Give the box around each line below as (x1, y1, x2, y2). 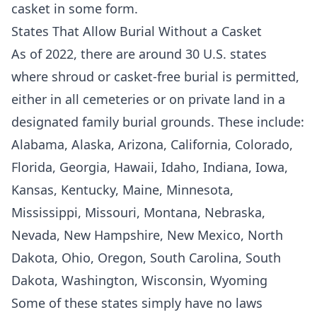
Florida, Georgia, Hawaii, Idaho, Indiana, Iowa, (11, 158, 288, 175)
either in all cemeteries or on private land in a (11, 91, 285, 108)
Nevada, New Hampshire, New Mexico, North (11, 226, 283, 243)
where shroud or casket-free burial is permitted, (11, 68, 299, 85)
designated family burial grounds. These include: (11, 113, 304, 130)
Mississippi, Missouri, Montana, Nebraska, (11, 204, 265, 221)
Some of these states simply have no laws (11, 294, 263, 311)
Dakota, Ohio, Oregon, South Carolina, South (11, 249, 281, 266)
